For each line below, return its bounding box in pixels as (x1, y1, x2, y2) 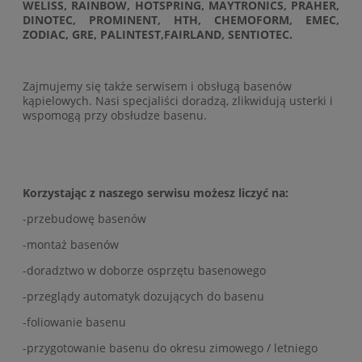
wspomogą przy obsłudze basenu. (23, 107, 207, 123)
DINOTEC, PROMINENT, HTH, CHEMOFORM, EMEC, (23, 11, 339, 27)
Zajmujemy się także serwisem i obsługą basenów (23, 78, 292, 94)
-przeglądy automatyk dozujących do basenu (23, 288, 264, 304)
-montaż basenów (23, 236, 119, 252)
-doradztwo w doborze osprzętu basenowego (23, 262, 266, 278)
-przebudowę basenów (23, 210, 146, 226)
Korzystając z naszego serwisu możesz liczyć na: (23, 184, 288, 200)
